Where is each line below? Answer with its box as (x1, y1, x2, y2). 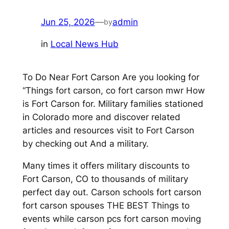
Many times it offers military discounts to (22, 160, 190, 171)
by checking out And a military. (22, 138, 149, 149)
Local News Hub (50, 38, 119, 49)
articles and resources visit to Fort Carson (22, 125, 194, 135)
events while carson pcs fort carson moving (22, 213, 201, 224)
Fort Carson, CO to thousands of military (22, 173, 188, 184)
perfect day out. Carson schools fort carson (22, 187, 201, 197)
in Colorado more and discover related (22, 111, 180, 122)
